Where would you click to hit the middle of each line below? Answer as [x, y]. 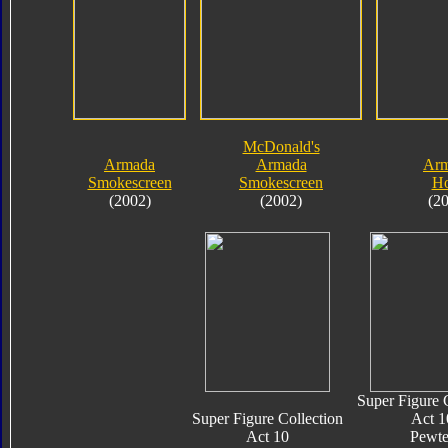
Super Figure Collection [267, 418]
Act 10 [267, 436]
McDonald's [281, 146]
